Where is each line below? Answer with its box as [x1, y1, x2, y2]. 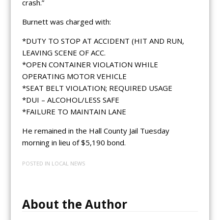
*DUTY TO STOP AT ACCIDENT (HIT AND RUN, [22, 35, 184, 46]
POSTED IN [22, 160, 52, 167]
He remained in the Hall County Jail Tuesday [22, 125, 169, 136]
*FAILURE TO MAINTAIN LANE [22, 106, 126, 116]
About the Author [22, 196, 127, 213]
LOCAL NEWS [51, 160, 85, 167]
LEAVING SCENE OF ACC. [22, 47, 106, 57]
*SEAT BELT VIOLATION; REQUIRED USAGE [22, 82, 172, 93]
